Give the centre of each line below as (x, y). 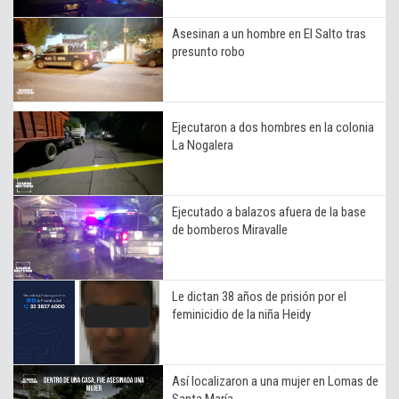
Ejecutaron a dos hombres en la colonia (273, 127)
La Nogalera (203, 145)
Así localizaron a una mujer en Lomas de (275, 381)
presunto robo (208, 51)
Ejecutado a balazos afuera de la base (269, 212)
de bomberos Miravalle (230, 229)
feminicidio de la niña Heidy (241, 314)
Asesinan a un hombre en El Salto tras (269, 33)
